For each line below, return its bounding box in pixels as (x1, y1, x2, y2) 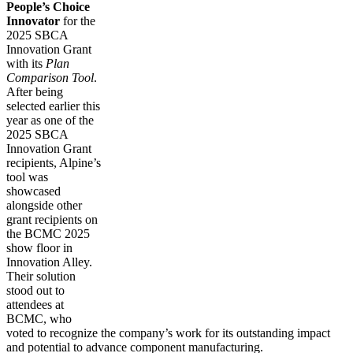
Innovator (6, 13, 60, 28)
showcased (6, 184, 61, 198)
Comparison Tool (6, 70, 94, 84)
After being (6, 84, 63, 98)
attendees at (6, 297, 64, 311)
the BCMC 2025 (6, 226, 90, 240)
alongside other (6, 198, 82, 212)
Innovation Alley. (6, 255, 92, 269)
